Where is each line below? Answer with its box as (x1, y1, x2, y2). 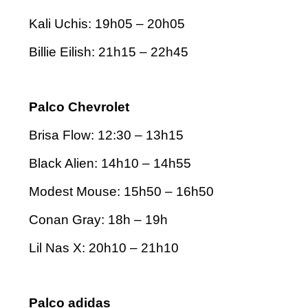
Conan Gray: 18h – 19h (29, 212, 168, 227)
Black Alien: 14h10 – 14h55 (29, 155, 191, 170)
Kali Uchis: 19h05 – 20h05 (29, 16, 185, 31)
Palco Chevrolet (29, 99, 129, 114)
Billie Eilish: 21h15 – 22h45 (29, 44, 188, 59)
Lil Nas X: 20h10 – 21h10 (29, 240, 179, 255)
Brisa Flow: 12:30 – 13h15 (29, 127, 184, 142)
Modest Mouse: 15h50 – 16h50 (29, 184, 214, 199)
